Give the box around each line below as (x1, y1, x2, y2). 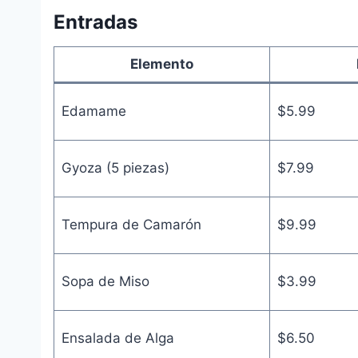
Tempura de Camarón (61, 216, 201, 233)
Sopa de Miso (61, 272, 149, 289)
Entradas (54, 10, 137, 34)
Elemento (130, 55, 193, 72)
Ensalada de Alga (61, 329, 174, 346)
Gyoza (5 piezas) (61, 159, 169, 176)
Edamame (61, 102, 126, 119)
